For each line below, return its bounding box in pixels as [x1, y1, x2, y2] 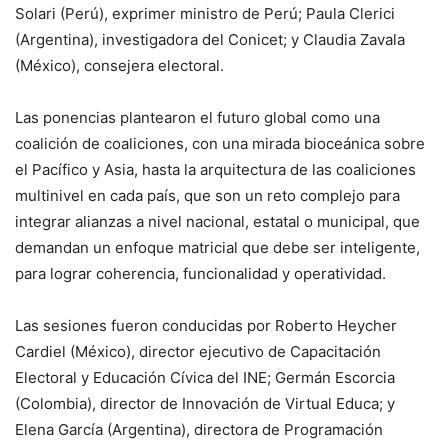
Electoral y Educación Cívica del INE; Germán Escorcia [15, 368, 395, 387]
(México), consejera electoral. [15, 56, 224, 75]
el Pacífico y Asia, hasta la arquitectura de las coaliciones [15, 160, 416, 179]
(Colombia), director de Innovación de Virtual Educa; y [15, 394, 395, 413]
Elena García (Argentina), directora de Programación [15, 420, 383, 439]
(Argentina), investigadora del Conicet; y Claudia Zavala [15, 30, 405, 49]
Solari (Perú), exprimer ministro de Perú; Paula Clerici [15, 4, 395, 23]
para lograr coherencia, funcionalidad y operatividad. [15, 264, 402, 283]
